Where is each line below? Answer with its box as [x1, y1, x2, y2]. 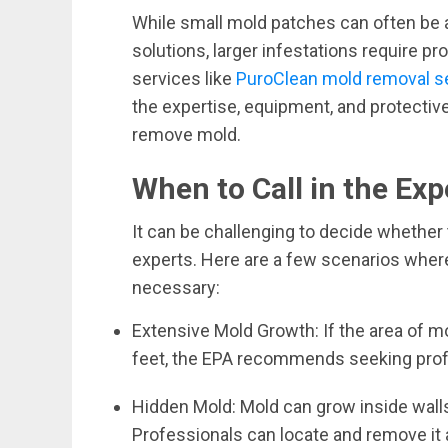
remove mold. [132, 124, 241, 145]
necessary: [132, 277, 220, 298]
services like [132, 68, 236, 89]
